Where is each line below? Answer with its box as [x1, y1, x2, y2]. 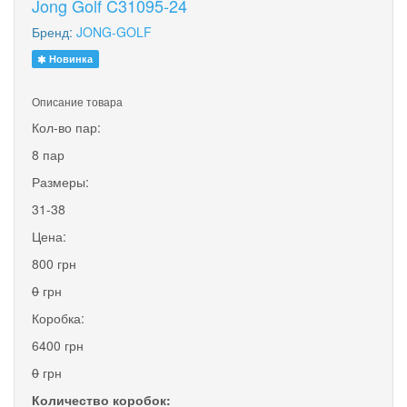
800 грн [32, 253, 76, 273]
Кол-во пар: [32, 117, 101, 136]
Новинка [46, 51, 94, 65]
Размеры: [32, 172, 89, 191]
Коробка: [32, 308, 84, 327]
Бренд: [32, 22, 76, 41]
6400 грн [32, 335, 84, 354]
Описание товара [32, 93, 123, 109]
